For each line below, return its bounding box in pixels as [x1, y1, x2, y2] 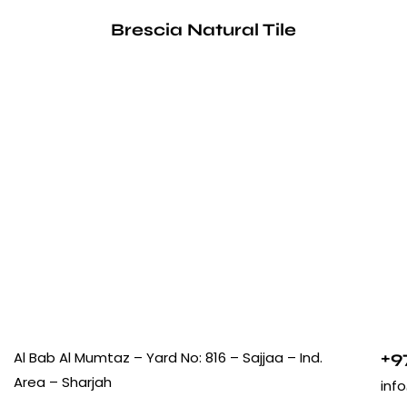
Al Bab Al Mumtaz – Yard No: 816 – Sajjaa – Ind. [14, 347, 323, 367]
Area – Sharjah [14, 372, 112, 392]
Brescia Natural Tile [111, 18, 296, 40]
